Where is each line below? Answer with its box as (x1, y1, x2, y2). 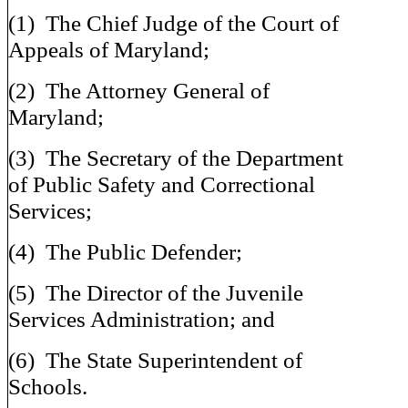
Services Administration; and (8, 306, 275, 331)
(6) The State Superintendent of (8, 347, 302, 372)
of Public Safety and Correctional (8, 171, 315, 197)
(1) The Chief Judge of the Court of (8, 10, 339, 36)
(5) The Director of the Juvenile (8, 280, 303, 305)
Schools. (8, 373, 87, 399)
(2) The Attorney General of (8, 77, 270, 103)
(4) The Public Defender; (8, 239, 242, 264)
